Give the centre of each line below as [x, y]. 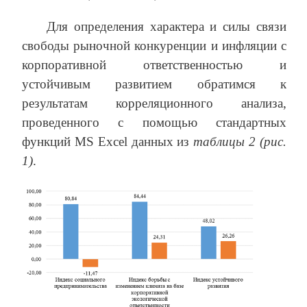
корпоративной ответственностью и [154, 65]
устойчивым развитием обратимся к [154, 84]
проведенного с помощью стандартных [154, 123]
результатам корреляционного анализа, [154, 103]
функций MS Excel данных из [108, 142]
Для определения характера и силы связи [167, 27]
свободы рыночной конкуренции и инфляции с [154, 46]
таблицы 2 [225, 142]
